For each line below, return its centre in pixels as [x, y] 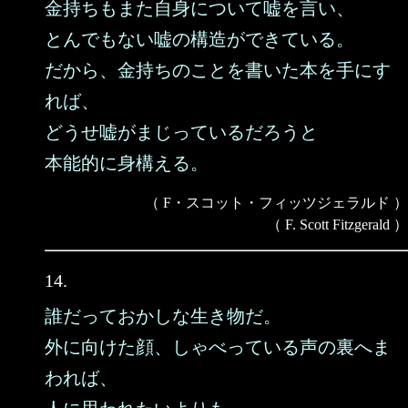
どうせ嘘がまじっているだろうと [181, 132]
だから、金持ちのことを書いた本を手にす [218, 70]
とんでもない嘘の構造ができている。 [199, 39]
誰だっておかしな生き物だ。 [163, 316]
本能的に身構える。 [127, 163]
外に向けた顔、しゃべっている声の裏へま [218, 347]
